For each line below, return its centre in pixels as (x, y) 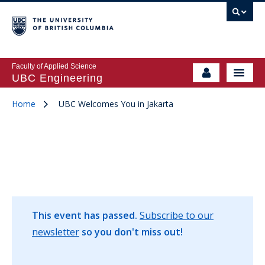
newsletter (56, 232)
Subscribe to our (177, 215)
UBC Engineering (57, 78)
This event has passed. (85, 215)
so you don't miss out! (132, 232)
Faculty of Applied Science (54, 66)
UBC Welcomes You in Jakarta (116, 104)
